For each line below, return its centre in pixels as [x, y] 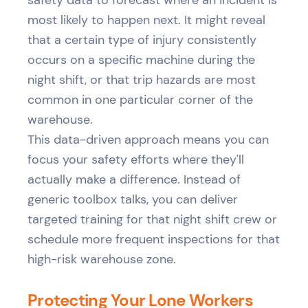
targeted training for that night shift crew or [152, 219]
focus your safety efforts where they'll [136, 159]
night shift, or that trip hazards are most [142, 79]
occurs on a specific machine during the [141, 59]
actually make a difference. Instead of [134, 179]
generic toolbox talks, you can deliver [133, 199]
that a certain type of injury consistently [142, 40]
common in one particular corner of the [140, 99]
